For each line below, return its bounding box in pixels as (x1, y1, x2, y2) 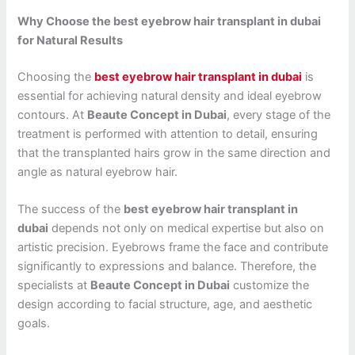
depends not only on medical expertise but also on (48, 221, 325, 236)
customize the (230, 278, 310, 293)
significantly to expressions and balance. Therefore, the (17, 259, 317, 274)
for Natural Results (17, 32, 124, 48)
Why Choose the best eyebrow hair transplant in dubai (17, 13, 322, 29)
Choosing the (17, 69, 95, 84)
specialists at (17, 278, 91, 293)
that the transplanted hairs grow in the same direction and (17, 145, 331, 160)
